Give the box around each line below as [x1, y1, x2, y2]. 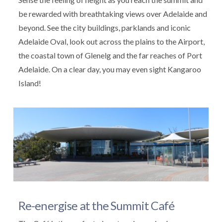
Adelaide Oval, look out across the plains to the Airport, [18, 36, 205, 46]
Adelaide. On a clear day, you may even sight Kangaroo [18, 64, 201, 74]
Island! [18, 78, 41, 88]
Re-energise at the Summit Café [18, 198, 174, 213]
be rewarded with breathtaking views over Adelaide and [18, 8, 207, 18]
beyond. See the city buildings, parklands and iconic [18, 22, 191, 32]
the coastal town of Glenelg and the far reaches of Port [18, 50, 202, 60]
